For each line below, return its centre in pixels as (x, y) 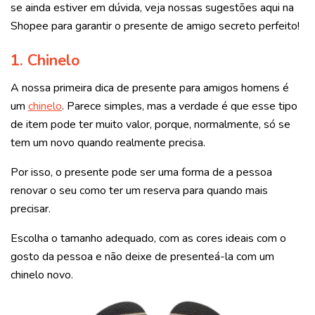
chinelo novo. (42, 275)
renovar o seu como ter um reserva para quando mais (139, 191)
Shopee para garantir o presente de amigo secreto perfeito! (155, 26)
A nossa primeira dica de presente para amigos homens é (150, 88)
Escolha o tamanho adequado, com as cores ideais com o (148, 239)
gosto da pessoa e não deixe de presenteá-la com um (142, 257)
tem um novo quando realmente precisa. (108, 143)
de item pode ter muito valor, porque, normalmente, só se (150, 125)
